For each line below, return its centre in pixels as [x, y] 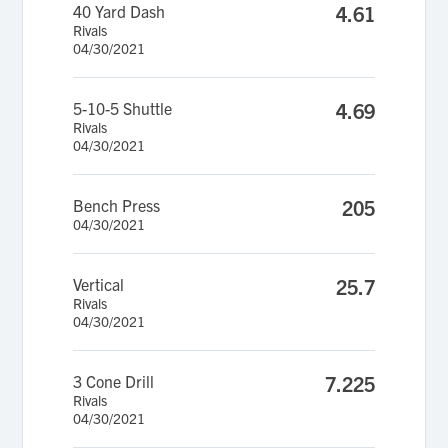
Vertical [99, 284]
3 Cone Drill [114, 381]
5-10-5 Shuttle [123, 108]
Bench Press [117, 205]
